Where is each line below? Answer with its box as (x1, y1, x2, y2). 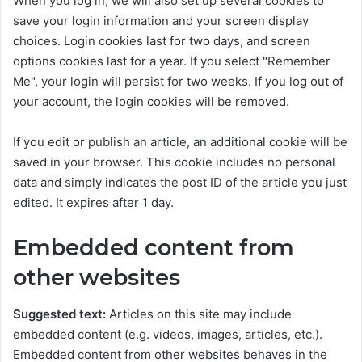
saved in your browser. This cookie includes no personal (13, 154, 335, 170)
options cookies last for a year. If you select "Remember (13, 53, 330, 69)
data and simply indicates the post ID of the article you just (13, 175, 347, 191)
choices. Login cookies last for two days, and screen (13, 33, 310, 49)
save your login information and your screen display (13, 13, 309, 29)
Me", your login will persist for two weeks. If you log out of (13, 74, 343, 90)
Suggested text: (13, 305, 109, 322)
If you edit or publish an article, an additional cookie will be (13, 134, 347, 150)
